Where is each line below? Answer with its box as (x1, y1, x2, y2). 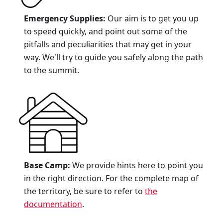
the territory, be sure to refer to (24, 185, 145, 197)
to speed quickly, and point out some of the (24, 25, 187, 37)
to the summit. (24, 64, 79, 76)
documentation (24, 198, 82, 210)
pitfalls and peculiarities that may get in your (24, 38, 192, 50)
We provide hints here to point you (70, 159, 203, 171)
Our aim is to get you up (106, 12, 199, 24)
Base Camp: (24, 159, 70, 171)
